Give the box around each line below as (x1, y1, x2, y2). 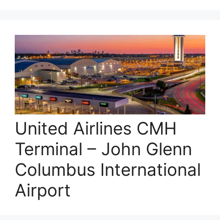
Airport (15, 179, 71, 200)
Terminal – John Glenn (15, 138, 192, 159)
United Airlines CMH (15, 117, 177, 138)
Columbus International (15, 159, 201, 180)
